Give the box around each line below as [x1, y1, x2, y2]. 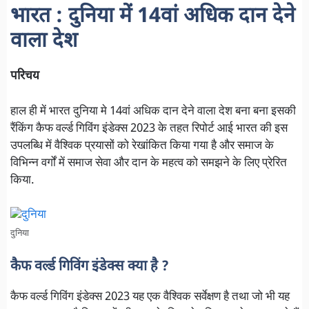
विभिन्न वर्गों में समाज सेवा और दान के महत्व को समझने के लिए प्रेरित [10, 155, 287, 171]
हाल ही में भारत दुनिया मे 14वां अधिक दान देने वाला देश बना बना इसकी [10, 103, 296, 119]
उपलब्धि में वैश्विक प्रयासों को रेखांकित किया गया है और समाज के [10, 138, 274, 154]
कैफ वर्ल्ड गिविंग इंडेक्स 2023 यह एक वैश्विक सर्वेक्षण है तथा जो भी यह [10, 289, 290, 305]
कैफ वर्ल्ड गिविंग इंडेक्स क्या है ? [10, 257, 169, 276]
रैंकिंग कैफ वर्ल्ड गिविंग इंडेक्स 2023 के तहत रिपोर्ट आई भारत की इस [10, 121, 288, 137]
